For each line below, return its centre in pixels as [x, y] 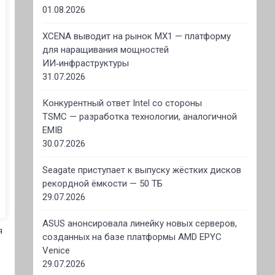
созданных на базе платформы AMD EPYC [132, 237]
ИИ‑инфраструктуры [85, 63]
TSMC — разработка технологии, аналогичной [139, 117]
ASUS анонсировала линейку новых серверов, [139, 223]
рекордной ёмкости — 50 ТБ [102, 184]
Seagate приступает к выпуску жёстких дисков [141, 170]
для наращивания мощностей [105, 50]
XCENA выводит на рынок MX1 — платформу [136, 36]
